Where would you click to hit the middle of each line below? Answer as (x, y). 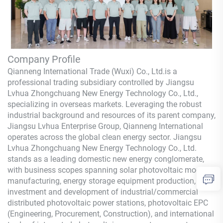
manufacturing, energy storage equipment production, (102, 181)
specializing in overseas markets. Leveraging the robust (105, 104)
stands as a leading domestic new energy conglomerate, (106, 159)
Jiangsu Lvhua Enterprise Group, (65, 126)
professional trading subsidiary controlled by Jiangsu (101, 82)
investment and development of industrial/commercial (103, 192)
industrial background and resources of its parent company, (111, 115)
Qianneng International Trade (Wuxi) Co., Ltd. (86, 71)
